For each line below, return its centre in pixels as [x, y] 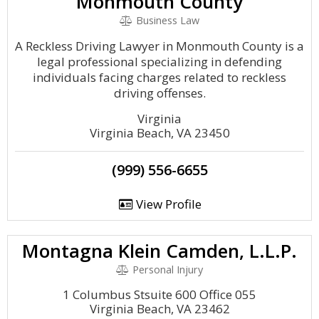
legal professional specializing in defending [159, 62]
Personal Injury [166, 270]
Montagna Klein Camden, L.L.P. [159, 251]
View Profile [167, 204]
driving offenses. [159, 93]
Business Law [166, 20]
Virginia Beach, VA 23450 [159, 133]
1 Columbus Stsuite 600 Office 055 [159, 294]
